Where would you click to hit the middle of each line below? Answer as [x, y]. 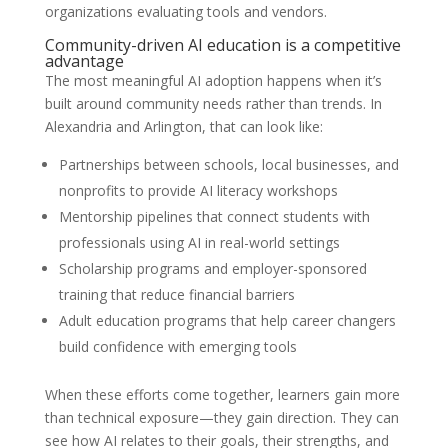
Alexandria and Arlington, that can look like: [183, 127]
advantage [84, 61]
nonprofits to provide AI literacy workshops [198, 191]
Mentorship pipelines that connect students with [214, 217]
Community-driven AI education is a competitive [222, 45]
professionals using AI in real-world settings [199, 243]
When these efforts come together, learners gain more [222, 395]
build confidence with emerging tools [177, 347]
